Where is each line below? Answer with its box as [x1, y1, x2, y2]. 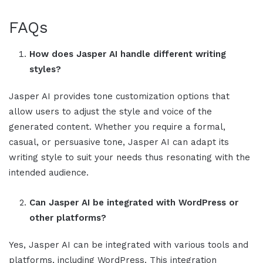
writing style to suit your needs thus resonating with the [9, 152, 250, 163]
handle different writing [120, 49, 226, 60]
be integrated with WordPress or [93, 197, 238, 208]
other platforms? [29, 213, 106, 224]
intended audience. [9, 167, 89, 178]
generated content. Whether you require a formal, [9, 122, 225, 133]
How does [29, 49, 76, 60]
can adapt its [173, 137, 229, 148]
